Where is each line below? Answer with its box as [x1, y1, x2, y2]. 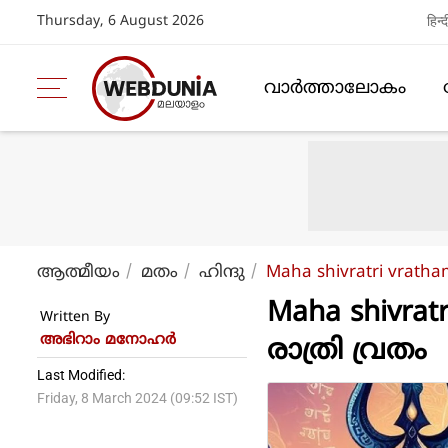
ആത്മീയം [37, 262, 120, 284]
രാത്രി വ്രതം [267, 335, 427, 370]
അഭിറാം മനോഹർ [40, 331, 176, 350]
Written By [40, 309, 110, 326]
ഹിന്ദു [199, 262, 245, 284]
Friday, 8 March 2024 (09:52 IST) [37, 390, 238, 406]
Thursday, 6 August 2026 [37, 13, 204, 30]
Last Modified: [37, 367, 125, 383]
